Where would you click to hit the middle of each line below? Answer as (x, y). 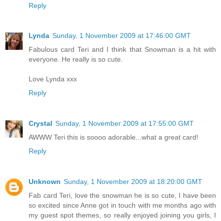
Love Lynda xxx (53, 79)
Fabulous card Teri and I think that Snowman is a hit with (122, 50)
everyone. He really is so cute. (76, 59)
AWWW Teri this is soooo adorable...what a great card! (113, 137)
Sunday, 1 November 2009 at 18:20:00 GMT (133, 182)
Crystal (40, 124)
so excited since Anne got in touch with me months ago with (122, 205)
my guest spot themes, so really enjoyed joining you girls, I (122, 215)
